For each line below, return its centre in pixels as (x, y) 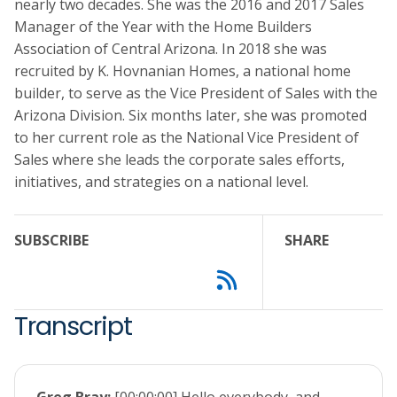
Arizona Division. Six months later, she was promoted (191, 116)
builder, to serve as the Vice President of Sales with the (196, 93)
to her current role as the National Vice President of (187, 138)
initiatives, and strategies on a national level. (161, 182)
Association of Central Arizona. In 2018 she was (171, 49)
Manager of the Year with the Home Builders (163, 27)
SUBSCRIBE (51, 241)
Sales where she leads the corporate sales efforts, (179, 160)
